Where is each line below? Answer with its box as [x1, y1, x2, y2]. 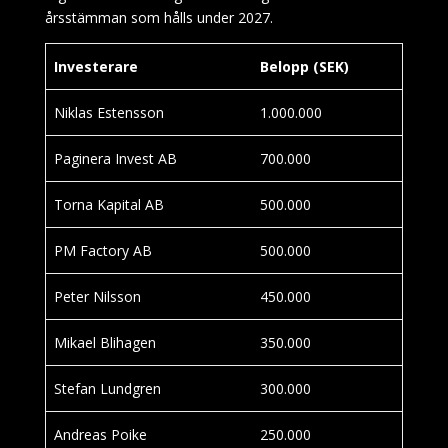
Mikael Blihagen [54, 333, 156, 352]
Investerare [54, 57, 138, 76]
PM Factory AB [54, 241, 152, 260]
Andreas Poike [54, 425, 147, 444]
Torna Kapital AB [54, 195, 164, 214]
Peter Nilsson [54, 287, 141, 306]
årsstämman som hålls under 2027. [44, 8, 273, 27]
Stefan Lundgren [54, 379, 161, 398]
